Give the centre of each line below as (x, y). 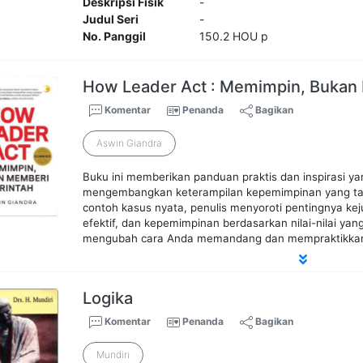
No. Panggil (115, 36)
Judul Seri (111, 19)
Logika (108, 299)
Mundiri (113, 355)
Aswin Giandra (130, 143)
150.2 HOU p (233, 36)
